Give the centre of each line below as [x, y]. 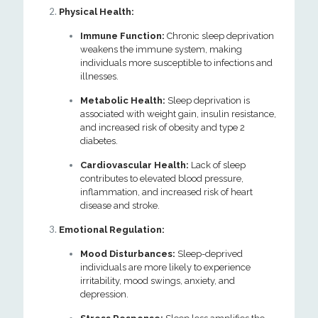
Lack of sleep [217, 165]
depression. [104, 294]
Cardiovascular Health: [135, 165]
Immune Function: [122, 36]
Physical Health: [97, 12]
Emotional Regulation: [112, 230]
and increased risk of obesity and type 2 [163, 127]
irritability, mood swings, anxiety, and [158, 281]
